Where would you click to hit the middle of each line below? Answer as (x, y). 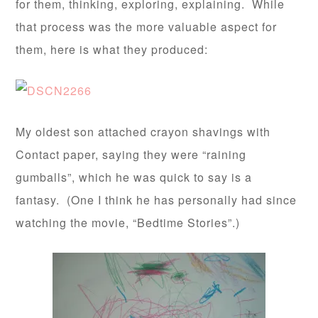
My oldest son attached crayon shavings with (143, 132)
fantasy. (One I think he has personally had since (157, 200)
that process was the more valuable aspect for (147, 27)
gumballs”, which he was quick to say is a (134, 177)
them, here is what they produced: (112, 49)
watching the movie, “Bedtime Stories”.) (128, 223)
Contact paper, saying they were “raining (131, 154)
